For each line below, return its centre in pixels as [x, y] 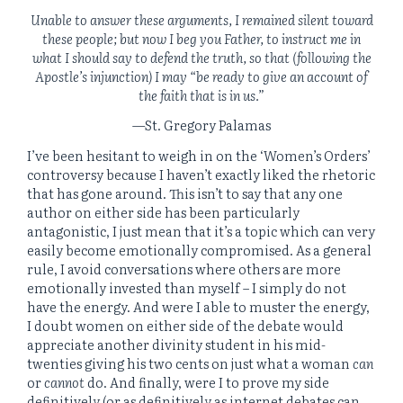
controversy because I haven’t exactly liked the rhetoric [201, 174]
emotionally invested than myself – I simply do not [187, 287]
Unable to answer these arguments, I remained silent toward [201, 19]
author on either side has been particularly [163, 211]
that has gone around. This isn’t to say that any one [185, 193]
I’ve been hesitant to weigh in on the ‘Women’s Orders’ [199, 155]
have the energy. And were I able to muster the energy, [198, 306]
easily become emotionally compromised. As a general [199, 249]
